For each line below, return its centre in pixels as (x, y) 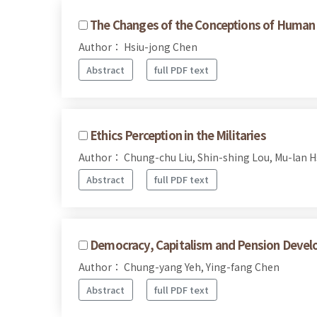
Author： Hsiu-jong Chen (138, 47)
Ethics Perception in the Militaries (178, 135)
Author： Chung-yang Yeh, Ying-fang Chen (179, 267)
